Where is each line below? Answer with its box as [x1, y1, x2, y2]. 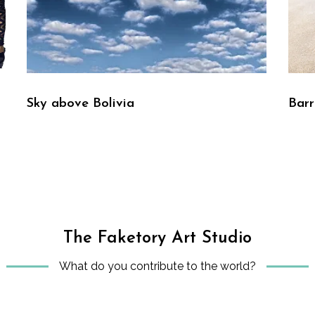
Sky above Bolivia [27, 96, 135, 110]
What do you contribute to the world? [59, 259, 256, 273]
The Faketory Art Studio [63, 229, 252, 247]
